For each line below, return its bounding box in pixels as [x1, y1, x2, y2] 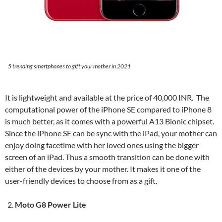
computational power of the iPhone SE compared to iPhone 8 [5, 104, 212, 114]
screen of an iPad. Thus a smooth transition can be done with [5, 152, 210, 162]
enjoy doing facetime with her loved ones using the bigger [5, 140, 199, 150]
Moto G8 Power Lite [15, 199, 86, 209]
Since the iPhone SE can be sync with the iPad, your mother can [5, 128, 217, 138]
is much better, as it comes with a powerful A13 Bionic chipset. [5, 116, 216, 126]
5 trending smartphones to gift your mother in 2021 [7, 62, 131, 70]
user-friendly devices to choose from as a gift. [5, 175, 157, 185]
